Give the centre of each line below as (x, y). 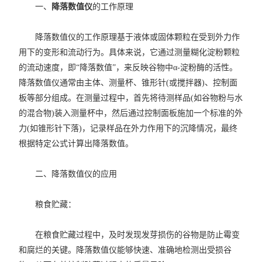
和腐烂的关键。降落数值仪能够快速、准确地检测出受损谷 (125, 250)
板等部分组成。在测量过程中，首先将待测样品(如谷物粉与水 (131, 98)
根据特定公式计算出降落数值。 (76, 144)
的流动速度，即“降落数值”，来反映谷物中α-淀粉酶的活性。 (128, 68)
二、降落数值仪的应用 (68, 174)
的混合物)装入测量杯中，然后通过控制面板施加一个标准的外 (131, 113)
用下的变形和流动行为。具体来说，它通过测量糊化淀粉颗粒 (130, 52)
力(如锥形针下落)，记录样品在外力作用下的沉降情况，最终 (128, 128)
